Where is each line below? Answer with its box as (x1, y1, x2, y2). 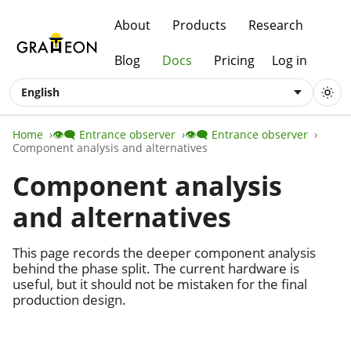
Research (248, 16, 303, 34)
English (21, 85, 60, 100)
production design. (13, 291, 126, 309)
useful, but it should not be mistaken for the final (13, 275, 307, 293)
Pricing (214, 52, 255, 69)
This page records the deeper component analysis (13, 244, 316, 262)
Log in (272, 52, 307, 69)
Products (172, 16, 226, 34)
